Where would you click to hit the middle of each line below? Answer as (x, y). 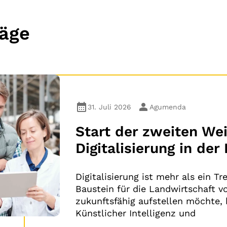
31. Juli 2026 (109, 107)
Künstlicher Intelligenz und (136, 213)
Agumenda (168, 107)
